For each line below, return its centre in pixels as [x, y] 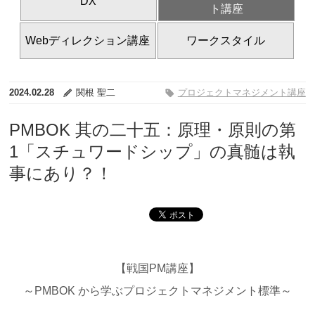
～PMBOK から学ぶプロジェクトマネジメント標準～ [157, 291]
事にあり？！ [61, 173]
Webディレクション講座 [88, 41]
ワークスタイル [225, 41]
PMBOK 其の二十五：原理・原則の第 [153, 129]
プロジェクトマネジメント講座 [242, 92]
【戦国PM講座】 [157, 269]
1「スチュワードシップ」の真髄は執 [153, 151]
